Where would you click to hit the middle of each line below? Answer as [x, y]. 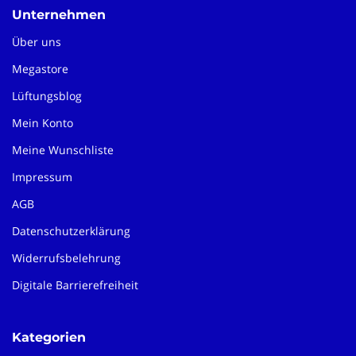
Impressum [42, 177]
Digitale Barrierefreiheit [75, 285]
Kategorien [49, 338]
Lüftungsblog [47, 96]
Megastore [40, 69]
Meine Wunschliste [63, 150]
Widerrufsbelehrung [66, 258]
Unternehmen [59, 15]
